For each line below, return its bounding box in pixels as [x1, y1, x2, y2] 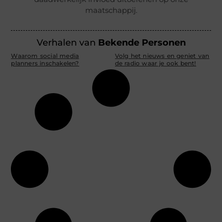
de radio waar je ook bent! [114, 59, 196, 67]
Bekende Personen [98, 37, 186, 49]
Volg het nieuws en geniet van [114, 52, 210, 60]
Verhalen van [36, 37, 98, 49]
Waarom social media [11, 52, 79, 60]
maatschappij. [85, 5, 137, 15]
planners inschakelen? [11, 59, 79, 67]
